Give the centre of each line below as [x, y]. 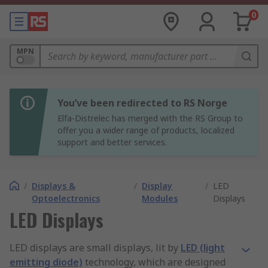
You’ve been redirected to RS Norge [142, 103]
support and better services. [112, 142]
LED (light [203, 248]
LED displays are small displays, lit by [95, 248]
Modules [160, 198]
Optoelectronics [66, 198]
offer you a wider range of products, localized [146, 130]
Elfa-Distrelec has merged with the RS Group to [150, 118]
